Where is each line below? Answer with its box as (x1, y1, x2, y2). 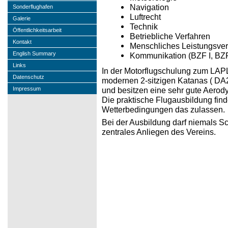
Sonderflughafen (13, 4, 53, 10)
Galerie (13, 15, 31, 22)
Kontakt (13, 39, 32, 45)
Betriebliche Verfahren (130, 32, 210, 41)
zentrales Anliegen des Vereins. (102, 127, 216, 137)
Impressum (13, 85, 41, 92)
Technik (130, 22, 158, 32)
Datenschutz (13, 74, 44, 80)
